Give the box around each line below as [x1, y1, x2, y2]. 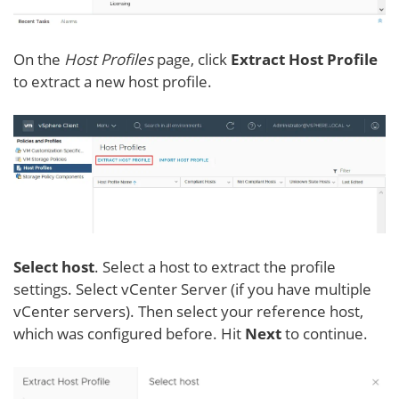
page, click [157, 48, 231, 69]
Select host [13, 256, 94, 278]
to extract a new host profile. [13, 70, 212, 92]
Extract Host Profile [231, 48, 378, 69]
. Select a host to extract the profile [94, 256, 336, 278]
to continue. [281, 323, 368, 345]
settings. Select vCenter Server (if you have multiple [13, 279, 371, 300]
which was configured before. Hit [13, 323, 245, 345]
